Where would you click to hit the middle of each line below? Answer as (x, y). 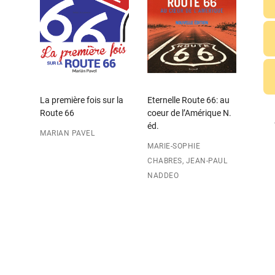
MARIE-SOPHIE (174, 146)
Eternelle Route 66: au (188, 100)
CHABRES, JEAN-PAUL (187, 161)
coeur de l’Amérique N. (189, 113)
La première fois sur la (82, 100)
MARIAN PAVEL (67, 133)
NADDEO (163, 175)
